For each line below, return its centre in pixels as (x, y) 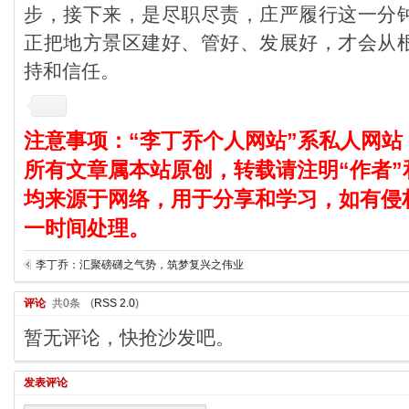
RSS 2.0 (115, 303)
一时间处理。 (87, 228)
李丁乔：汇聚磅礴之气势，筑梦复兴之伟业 (140, 264)
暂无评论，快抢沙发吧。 (129, 337)
